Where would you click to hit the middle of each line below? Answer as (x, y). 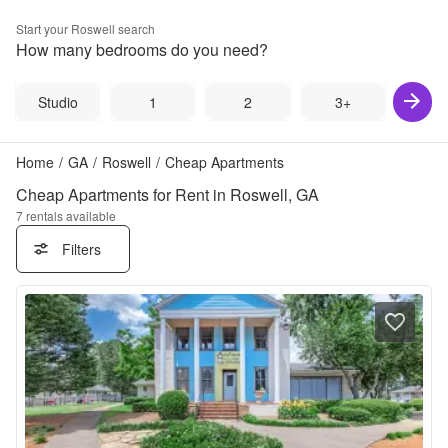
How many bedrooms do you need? (142, 49)
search (135, 28)
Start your (43, 28)
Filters (81, 249)
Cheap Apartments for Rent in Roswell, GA (167, 194)
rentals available (71, 215)
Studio (57, 102)
